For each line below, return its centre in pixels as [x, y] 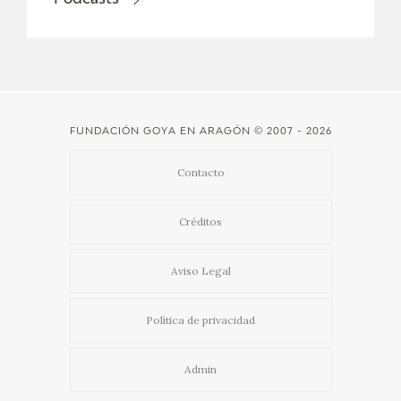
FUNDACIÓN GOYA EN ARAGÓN [160, 132]
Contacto [200, 173]
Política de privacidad [200, 320]
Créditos [200, 222]
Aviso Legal [200, 271]
